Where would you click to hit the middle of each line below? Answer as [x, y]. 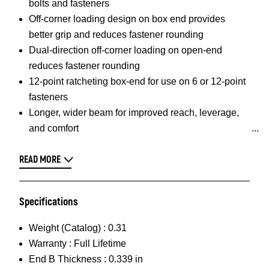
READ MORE [40, 160]
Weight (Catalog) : [67, 228]
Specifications [49, 202]
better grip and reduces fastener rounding [116, 35]
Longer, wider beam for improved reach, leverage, [134, 113]
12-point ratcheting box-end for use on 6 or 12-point [137, 81]
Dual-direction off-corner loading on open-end [125, 50]
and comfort [54, 128]
